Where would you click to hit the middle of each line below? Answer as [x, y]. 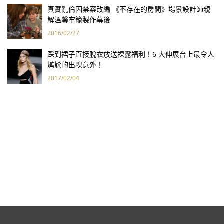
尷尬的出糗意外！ [75, 64]
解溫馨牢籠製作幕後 [79, 19]
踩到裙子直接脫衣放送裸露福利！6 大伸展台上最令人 [131, 54]
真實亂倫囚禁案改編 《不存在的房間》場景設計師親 [129, 9]
